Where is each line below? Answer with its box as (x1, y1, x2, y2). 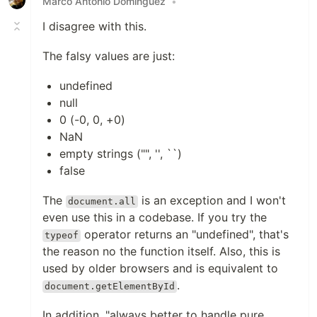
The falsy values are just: (42, 49, 175, 64)
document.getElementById (45, 281, 175, 292)
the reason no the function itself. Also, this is (42, 244, 280, 259)
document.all (68, 196, 137, 207)
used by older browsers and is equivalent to (42, 261, 278, 276)
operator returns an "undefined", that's (81, 227, 289, 242)
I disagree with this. (42, 19, 146, 34)
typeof (45, 230, 79, 241)
